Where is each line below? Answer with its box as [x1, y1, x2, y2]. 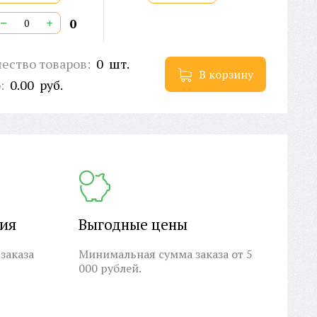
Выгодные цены [79, 214, 188, 235]
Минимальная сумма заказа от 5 [79, 246, 253, 263]
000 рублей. [79, 260, 142, 277]
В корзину [199, 67, 253, 83]
